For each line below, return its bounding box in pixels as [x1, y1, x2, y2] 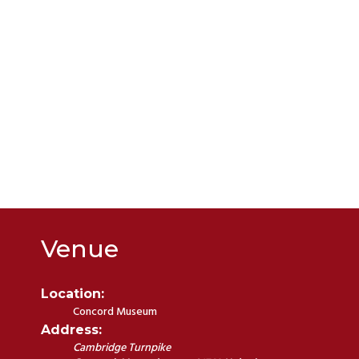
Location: [41, 285, 105, 301]
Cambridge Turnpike [73, 338, 171, 357]
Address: [41, 321, 103, 337]
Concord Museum [73, 302, 158, 321]
